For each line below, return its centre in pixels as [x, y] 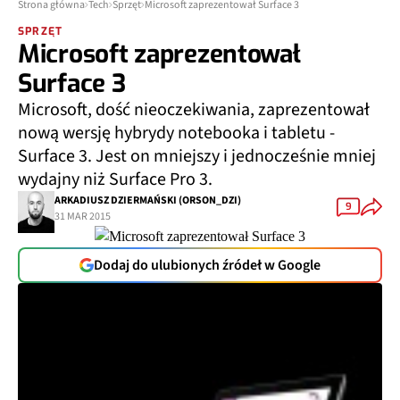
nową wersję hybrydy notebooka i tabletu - [176, 133]
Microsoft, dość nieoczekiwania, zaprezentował [194, 110]
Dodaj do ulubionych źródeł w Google [207, 265]
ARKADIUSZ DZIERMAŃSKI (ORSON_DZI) [148, 200]
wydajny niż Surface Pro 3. [115, 179]
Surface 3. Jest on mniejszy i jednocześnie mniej [197, 156]
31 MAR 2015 [83, 216]
